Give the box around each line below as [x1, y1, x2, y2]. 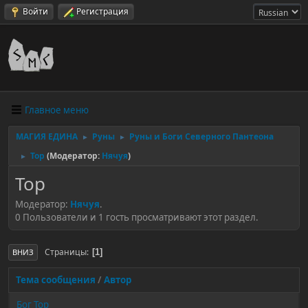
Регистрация [76, 5, 129, 17]
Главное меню [25, 103, 89, 116]
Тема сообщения [16, 274, 96, 286]
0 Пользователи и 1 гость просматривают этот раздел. [15, 210, 258, 223]
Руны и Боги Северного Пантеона [129, 131, 274, 142]
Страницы [45, 245, 87, 258]
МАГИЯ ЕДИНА [16, 131, 78, 142]
